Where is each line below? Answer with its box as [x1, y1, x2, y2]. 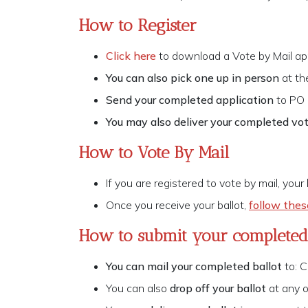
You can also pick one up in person [106, 71, 282, 85]
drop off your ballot [170, 281, 266, 296]
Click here [106, 49, 156, 63]
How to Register [78, 15, 197, 36]
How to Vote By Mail [78, 142, 229, 163]
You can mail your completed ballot [106, 259, 282, 274]
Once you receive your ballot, [106, 198, 249, 212]
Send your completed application [106, 93, 276, 107]
